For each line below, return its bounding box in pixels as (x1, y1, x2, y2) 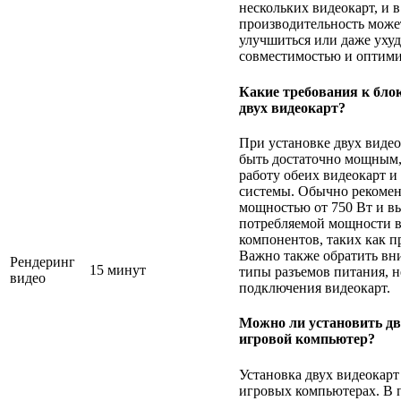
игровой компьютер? (239, 331, 375, 347)
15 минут (90, 261, 146, 277)
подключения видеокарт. (239, 280, 390, 295)
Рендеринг (10, 253, 75, 269)
